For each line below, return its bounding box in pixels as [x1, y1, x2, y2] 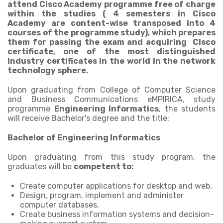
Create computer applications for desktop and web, [20, 181, 212, 191]
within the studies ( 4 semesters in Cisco [7, 9, 216, 18]
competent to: [74, 162, 134, 171]
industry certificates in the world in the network [7, 56, 216, 66]
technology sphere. [7, 66, 89, 75]
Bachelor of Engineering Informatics [7, 133, 160, 142]
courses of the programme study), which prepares [7, 28, 216, 37]
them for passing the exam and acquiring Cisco [7, 37, 216, 47]
